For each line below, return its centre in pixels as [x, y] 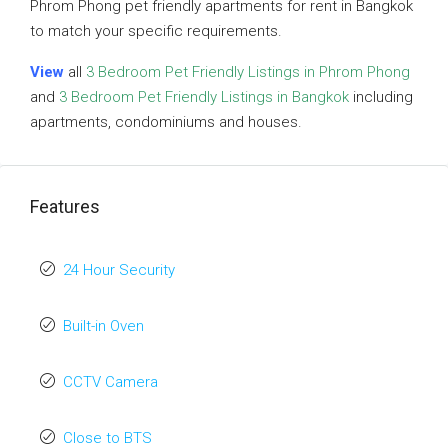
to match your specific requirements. [156, 31]
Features [65, 206]
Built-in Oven [103, 326]
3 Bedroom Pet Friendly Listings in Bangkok [204, 97]
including [381, 97]
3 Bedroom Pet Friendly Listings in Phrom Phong [248, 72]
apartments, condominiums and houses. [166, 122]
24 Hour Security [119, 270]
